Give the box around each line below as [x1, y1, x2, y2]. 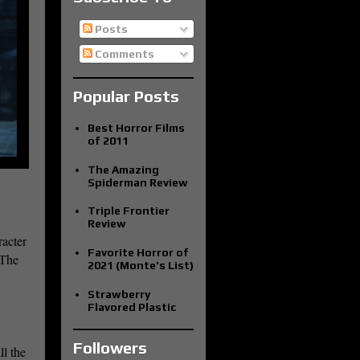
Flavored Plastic [87, 300, 176, 313]
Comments [92, 47, 154, 61]
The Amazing [87, 162, 159, 176]
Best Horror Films [87, 121, 185, 135]
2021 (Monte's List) [87, 258, 194, 272]
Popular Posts [73, 87, 179, 106]
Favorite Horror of [87, 245, 189, 259]
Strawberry [87, 287, 150, 301]
